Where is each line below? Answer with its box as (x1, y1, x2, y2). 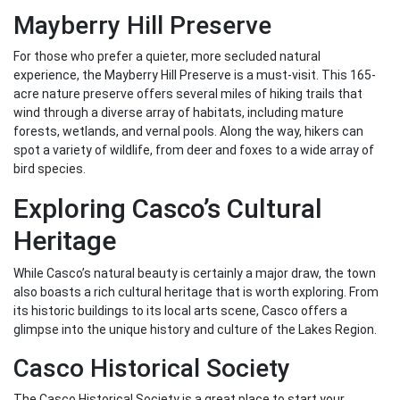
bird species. (13, 162, 86, 177)
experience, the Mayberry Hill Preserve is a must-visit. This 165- (13, 68, 376, 83)
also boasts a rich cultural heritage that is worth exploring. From (13, 285, 379, 300)
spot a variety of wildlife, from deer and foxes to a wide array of (13, 143, 374, 158)
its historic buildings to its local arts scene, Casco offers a (13, 304, 347, 319)
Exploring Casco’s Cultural (13, 193, 322, 225)
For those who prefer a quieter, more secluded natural (13, 49, 321, 64)
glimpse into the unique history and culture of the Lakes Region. (13, 322, 377, 337)
